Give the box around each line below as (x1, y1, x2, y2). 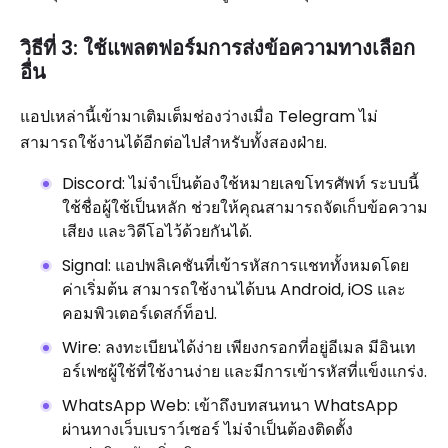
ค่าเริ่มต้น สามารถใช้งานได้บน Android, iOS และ (62, 278, 406, 301)
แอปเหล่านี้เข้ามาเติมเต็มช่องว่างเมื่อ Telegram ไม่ (20, 105, 378, 128)
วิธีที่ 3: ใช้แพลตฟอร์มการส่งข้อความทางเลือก (20, 34, 415, 62)
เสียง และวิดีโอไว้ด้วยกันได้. (62, 220, 252, 243)
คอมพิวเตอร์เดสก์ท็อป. (62, 302, 217, 325)
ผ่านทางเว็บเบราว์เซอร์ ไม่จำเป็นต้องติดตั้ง (62, 418, 353, 441)
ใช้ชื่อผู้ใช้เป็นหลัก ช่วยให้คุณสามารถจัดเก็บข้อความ (62, 196, 428, 219)
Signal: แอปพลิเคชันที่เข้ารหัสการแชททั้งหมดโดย (62, 254, 409, 277)
